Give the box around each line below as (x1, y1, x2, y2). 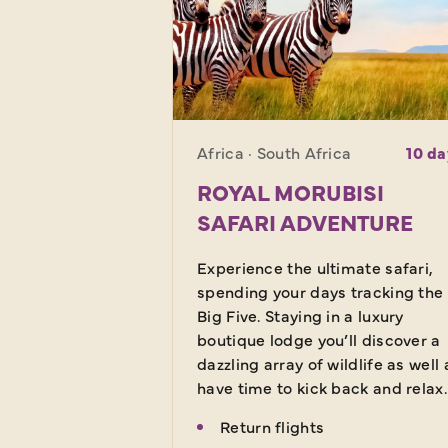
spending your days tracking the (197, 280, 444, 303)
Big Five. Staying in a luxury (197, 304, 404, 327)
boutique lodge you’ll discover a (197, 328, 441, 351)
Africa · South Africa (197, 141, 352, 164)
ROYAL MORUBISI (197, 176, 384, 208)
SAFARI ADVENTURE (197, 206, 413, 238)
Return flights (220, 415, 325, 438)
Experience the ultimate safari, (197, 256, 434, 279)
